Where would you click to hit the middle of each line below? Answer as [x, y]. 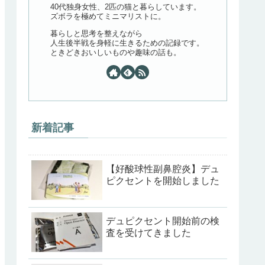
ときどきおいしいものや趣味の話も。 [116, 53]
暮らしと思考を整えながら [96, 34]
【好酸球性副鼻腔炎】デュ [163, 169]
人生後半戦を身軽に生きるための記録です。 [127, 43]
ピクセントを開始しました [163, 180]
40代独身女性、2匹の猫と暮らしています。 [126, 7]
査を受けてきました [148, 232]
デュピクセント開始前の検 [163, 221]
